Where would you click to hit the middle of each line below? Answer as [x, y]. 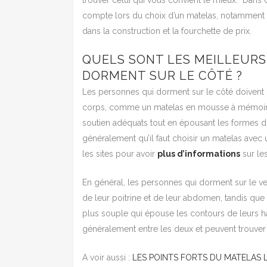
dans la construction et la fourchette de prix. [167, 31]
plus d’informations [199, 154]
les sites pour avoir [120, 154]
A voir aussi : [107, 258]
